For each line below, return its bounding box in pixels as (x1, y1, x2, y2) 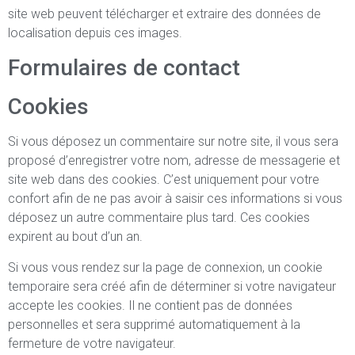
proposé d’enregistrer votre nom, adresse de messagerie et (8, 153, 340, 168)
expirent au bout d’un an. (8, 229, 143, 244)
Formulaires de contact (8, 55, 240, 81)
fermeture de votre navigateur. (8, 336, 176, 351)
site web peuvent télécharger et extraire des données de (8, 6, 321, 21)
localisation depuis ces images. (8, 25, 182, 40)
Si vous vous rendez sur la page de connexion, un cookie (8, 260, 323, 275)
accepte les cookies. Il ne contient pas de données (8, 298, 292, 313)
